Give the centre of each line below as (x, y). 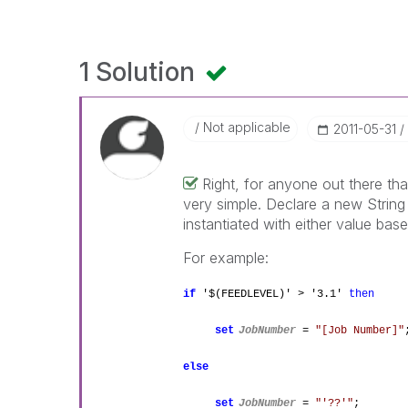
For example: (226, 258)
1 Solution (140, 72)
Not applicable (245, 127)
